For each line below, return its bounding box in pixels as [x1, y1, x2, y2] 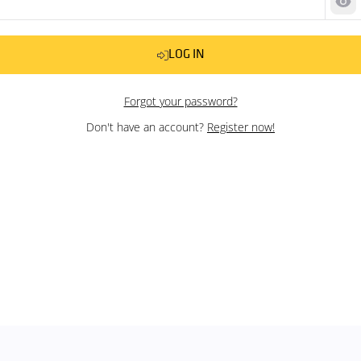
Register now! [207, 119, 275, 135]
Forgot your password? [123, 93, 238, 109]
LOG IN [168, 47, 205, 62]
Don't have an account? [86, 119, 207, 135]
